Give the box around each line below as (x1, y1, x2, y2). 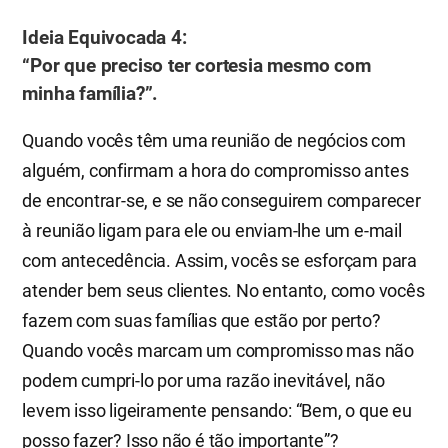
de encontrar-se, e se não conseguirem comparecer (22, 189, 421, 211)
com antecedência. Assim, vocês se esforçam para (22, 249, 417, 271)
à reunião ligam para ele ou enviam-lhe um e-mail (22, 219, 402, 241)
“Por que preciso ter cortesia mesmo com (22, 53, 371, 77)
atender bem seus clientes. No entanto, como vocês (22, 279, 425, 301)
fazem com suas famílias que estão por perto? (22, 309, 381, 331)
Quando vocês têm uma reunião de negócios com (22, 129, 406, 151)
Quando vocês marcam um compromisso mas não (22, 339, 414, 361)
